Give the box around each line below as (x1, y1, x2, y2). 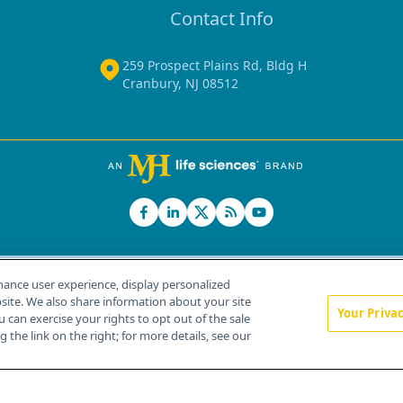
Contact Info (169, 6, 273, 31)
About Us (136, 324, 195, 341)
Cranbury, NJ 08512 (121, 75, 238, 92)
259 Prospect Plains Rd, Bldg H (121, 57, 307, 74)
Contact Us (243, 324, 312, 341)
